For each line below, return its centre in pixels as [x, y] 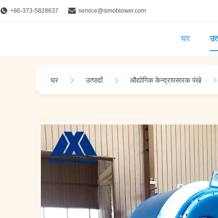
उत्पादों [94, 80]
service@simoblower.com [112, 10]
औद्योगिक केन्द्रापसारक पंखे [166, 80]
